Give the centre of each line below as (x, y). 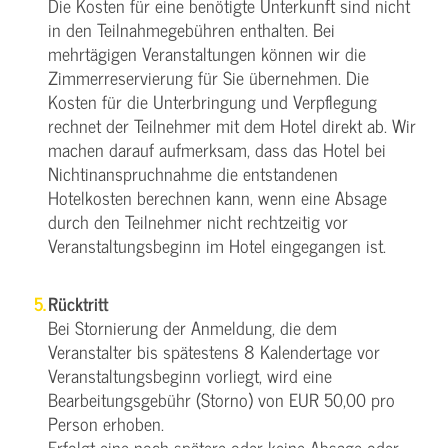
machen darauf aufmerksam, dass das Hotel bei (217, 149)
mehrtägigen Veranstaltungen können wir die (207, 53)
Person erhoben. (106, 423)
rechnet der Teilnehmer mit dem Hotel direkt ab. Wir (232, 125)
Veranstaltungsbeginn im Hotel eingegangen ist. (217, 245)
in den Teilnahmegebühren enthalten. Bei (191, 29)
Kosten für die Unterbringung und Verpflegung (212, 101)
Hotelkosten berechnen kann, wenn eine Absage (217, 197)
